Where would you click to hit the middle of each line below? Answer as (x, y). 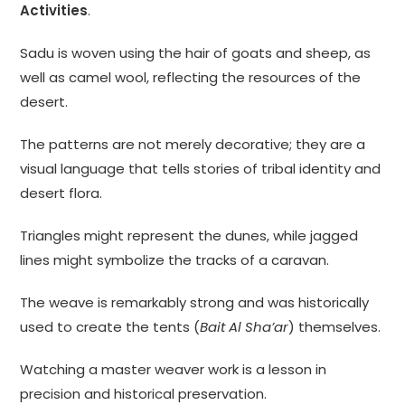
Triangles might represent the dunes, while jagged (189, 236)
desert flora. (61, 193)
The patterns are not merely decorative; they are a (193, 145)
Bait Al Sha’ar (245, 327)
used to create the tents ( (110, 327)
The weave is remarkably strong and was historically (195, 303)
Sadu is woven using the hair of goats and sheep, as (196, 53)
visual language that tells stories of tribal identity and (201, 169)
